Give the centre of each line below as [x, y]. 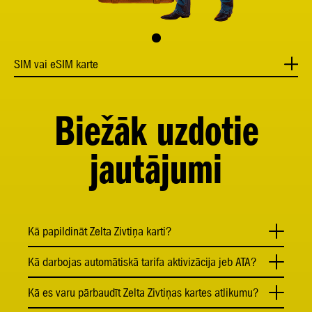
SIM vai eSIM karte [56, 64]
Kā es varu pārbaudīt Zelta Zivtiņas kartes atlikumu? [143, 292]
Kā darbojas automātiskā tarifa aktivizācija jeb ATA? [142, 262]
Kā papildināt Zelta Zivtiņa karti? [100, 231]
